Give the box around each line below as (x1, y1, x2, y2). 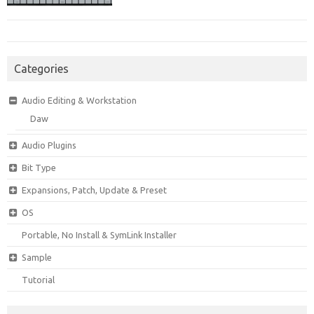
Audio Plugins (21, 140, 76, 150)
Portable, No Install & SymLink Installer (22, 230, 177, 240)
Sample (21, 252, 52, 262)
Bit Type (21, 163, 56, 172)
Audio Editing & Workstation (21, 95, 137, 105)
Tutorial (22, 275, 55, 285)
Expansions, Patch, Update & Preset (21, 185, 167, 195)
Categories (14, 62, 69, 75)
